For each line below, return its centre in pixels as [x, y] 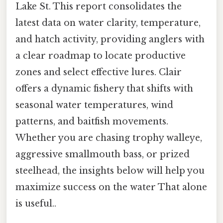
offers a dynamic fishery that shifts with [104, 89]
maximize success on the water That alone [111, 187]
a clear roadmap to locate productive [101, 56]
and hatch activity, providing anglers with [110, 40]
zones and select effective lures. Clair [99, 72]
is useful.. [36, 204]
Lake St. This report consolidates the [99, 7]
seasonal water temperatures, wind [94, 105]
